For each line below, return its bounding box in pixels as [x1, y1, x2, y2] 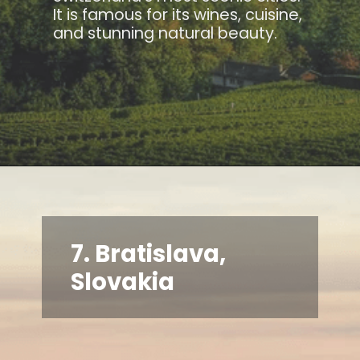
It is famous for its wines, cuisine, [53, 2, 303, 26]
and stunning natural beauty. [53, 21, 278, 44]
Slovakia [71, 264, 180, 298]
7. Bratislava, [71, 236, 227, 270]
